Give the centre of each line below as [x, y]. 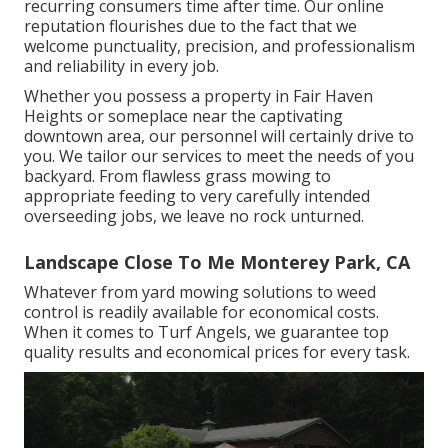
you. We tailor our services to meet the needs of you [219, 156]
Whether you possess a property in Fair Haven [198, 96]
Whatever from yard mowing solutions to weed [200, 292]
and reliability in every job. [121, 66]
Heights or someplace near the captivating [183, 116]
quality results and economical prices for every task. [217, 352]
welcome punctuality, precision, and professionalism [219, 46]
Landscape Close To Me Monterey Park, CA [217, 262]
